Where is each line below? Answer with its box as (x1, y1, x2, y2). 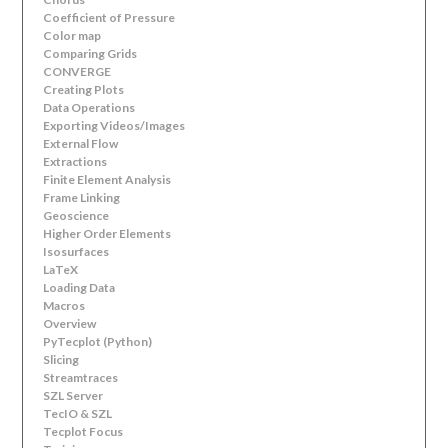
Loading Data (43, 280, 116, 295)
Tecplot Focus (43, 424, 124, 439)
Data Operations (43, 100, 136, 115)
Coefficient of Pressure (43, 10, 176, 25)
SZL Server (43, 388, 104, 403)
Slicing (43, 352, 80, 367)
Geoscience (43, 208, 110, 223)
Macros (43, 298, 86, 313)
